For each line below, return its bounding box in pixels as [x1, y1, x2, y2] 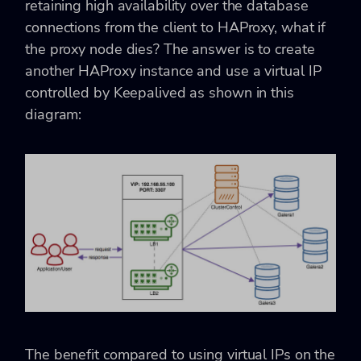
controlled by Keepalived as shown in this [25, 83, 294, 103]
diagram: [25, 105, 82, 125]
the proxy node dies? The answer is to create [25, 39, 315, 60]
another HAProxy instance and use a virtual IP [25, 61, 322, 81]
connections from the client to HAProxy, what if [25, 18, 326, 38]
